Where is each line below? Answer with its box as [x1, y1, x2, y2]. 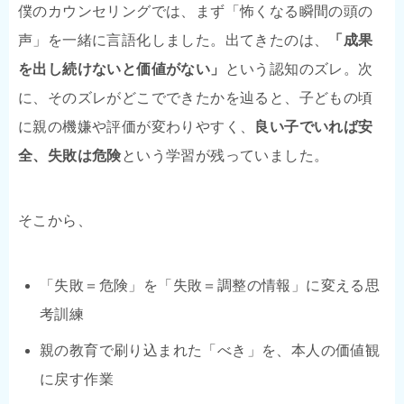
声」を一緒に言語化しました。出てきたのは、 [18, 32, 329, 48]
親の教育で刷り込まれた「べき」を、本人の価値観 [40, 342, 381, 358]
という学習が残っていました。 [121, 147, 329, 163]
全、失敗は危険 [18, 147, 122, 163]
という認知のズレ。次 [225, 60, 373, 77]
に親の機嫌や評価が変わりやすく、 [18, 118, 255, 134]
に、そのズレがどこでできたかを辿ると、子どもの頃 [18, 89, 373, 106]
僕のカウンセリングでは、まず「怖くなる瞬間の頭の [18, 3, 373, 19]
